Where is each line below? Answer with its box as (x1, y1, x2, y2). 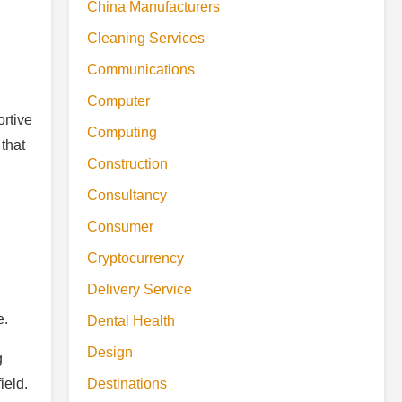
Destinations (87, 376, 167, 391)
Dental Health (87, 313, 175, 328)
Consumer (87, 219, 153, 234)
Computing (87, 125, 157, 140)
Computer (87, 93, 150, 109)
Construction (87, 156, 168, 171)
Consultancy (87, 188, 167, 203)
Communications (87, 62, 195, 77)
